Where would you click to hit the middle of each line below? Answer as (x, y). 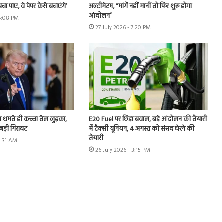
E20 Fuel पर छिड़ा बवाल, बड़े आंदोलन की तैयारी (147, 120)
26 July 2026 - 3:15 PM (122, 150)
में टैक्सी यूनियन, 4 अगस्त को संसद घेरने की (141, 129)
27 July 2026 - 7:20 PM (123, 28)
